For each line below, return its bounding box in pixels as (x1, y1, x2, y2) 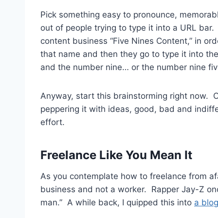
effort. (40, 117, 65, 127)
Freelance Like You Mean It (40, 148, 192, 163)
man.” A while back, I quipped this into (40, 198, 194, 208)
